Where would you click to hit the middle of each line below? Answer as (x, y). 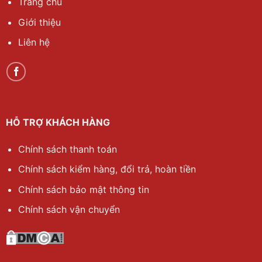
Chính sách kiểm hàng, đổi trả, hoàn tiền (107, 169)
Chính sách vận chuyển (69, 210)
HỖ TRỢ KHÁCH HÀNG (58, 122)
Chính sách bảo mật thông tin (83, 189)
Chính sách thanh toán (67, 149)
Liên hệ (34, 42)
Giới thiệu (39, 22)
